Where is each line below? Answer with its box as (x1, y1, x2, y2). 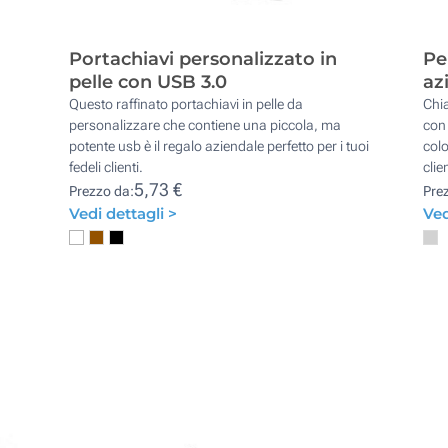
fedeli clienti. (69, 158, 144, 175)
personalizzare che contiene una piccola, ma (69, 116, 342, 133)
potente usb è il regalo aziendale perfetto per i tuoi (69, 137, 370, 154)
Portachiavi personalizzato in (69, 47, 338, 70)
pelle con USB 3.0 (69, 70, 228, 93)
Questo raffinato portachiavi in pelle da (69, 95, 304, 112)
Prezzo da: (69, 182, 135, 199)
